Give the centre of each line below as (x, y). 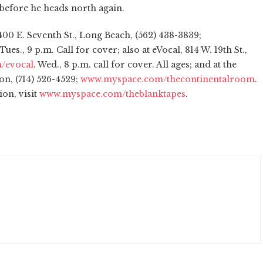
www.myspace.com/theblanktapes (112, 94)
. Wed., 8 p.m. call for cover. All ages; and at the (135, 64)
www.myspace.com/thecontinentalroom (168, 79)
